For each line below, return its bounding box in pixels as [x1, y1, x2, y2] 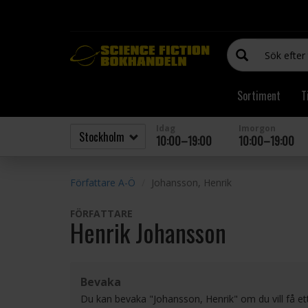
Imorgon [239, 122, 276, 134]
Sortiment [237, 87, 280, 104]
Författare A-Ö [70, 176, 135, 189]
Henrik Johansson [70, 214, 226, 250]
